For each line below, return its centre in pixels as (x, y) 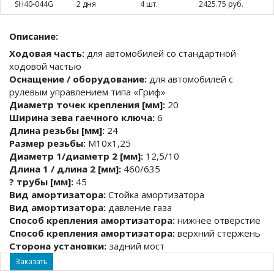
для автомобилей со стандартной (160, 53)
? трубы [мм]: (41, 182)
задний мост (135, 246)
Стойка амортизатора (155, 194)
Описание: (34, 36)
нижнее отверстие (218, 220)
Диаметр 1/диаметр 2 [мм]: (76, 156)
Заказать (31, 261)
